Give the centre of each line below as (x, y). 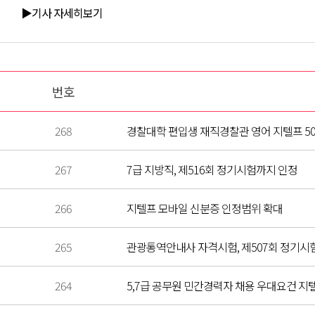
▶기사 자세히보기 (62, 13)
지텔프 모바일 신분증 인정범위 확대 (205, 208)
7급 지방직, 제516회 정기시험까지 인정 (212, 169)
